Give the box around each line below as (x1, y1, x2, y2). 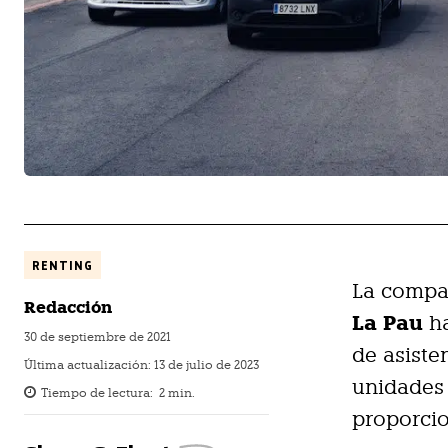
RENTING (32, 256, 93, 273)
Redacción (24, 296, 112, 318)
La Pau (352, 309, 424, 336)
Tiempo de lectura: (41, 385, 153, 400)
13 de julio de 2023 (154, 357, 259, 372)
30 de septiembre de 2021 (24, 329, 171, 344)
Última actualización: (24, 357, 154, 372)
